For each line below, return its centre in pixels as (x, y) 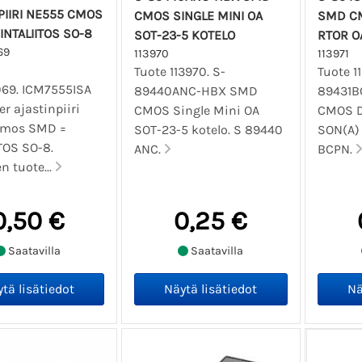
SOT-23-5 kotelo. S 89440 (209, 129)
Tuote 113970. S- (180, 71)
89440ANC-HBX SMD (196, 90)
